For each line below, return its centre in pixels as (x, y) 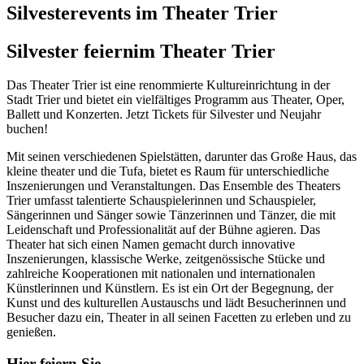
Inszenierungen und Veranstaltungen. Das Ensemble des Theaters (173, 186)
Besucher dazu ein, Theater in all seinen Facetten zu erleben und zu (179, 318)
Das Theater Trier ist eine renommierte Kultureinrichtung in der (168, 85)
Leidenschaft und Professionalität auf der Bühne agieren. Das (163, 230)
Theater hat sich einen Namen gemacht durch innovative (151, 245)
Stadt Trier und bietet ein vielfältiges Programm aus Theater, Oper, (175, 100)
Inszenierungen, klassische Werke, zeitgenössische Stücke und (166, 259)
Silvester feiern (70, 51)
